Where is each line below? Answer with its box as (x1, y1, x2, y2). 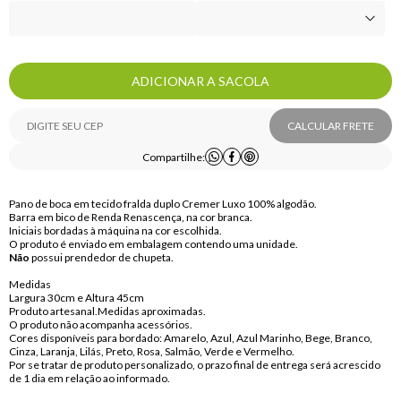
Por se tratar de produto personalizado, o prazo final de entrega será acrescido (8, 358, 380, 371)
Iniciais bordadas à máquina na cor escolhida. (8, 224, 222, 237)
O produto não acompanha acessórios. (8, 318, 192, 331)
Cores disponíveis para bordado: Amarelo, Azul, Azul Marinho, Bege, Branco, (8, 331, 372, 345)
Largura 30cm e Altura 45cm (8, 291, 144, 304)
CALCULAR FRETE (287, 119, 375, 132)
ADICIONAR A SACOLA (132, 73, 269, 89)
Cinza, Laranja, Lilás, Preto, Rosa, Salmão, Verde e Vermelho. (8, 345, 294, 358)
